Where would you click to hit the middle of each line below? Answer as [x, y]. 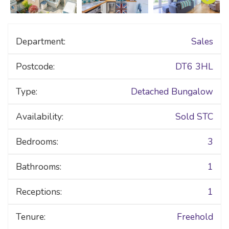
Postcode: [35, 66]
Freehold [195, 217]
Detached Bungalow [172, 91]
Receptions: [39, 192]
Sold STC [194, 117]
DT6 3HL [194, 66]
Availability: [40, 117]
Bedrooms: [37, 142]
